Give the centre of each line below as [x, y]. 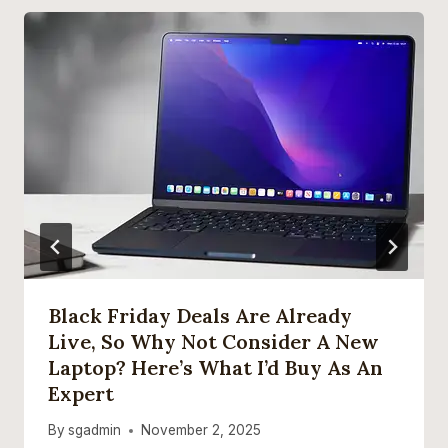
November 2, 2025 [201, 430]
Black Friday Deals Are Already [200, 315]
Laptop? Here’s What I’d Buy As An [215, 367]
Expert [81, 393]
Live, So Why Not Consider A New [213, 341]
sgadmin [95, 430]
